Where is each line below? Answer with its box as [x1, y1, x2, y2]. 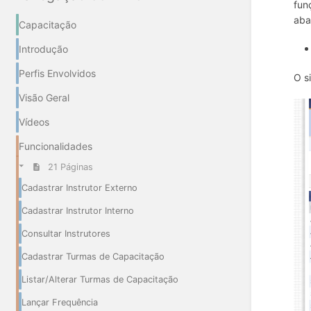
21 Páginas [47, 162, 93, 173]
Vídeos [19, 115, 49, 128]
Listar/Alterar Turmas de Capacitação [22, 274, 178, 285]
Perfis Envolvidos [19, 67, 96, 79]
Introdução [19, 42, 68, 55]
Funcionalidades [19, 140, 92, 152]
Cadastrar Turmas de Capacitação [22, 251, 165, 262]
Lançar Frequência [22, 297, 98, 308]
